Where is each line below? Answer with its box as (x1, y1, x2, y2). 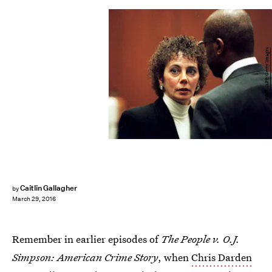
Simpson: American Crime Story (12, 250, 158, 264)
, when (158, 250, 191, 264)
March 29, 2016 (12, 195, 56, 203)
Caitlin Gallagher (19, 183, 78, 193)
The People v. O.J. (161, 232, 240, 246)
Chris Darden (191, 250, 252, 264)
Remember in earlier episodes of (12, 232, 161, 246)
